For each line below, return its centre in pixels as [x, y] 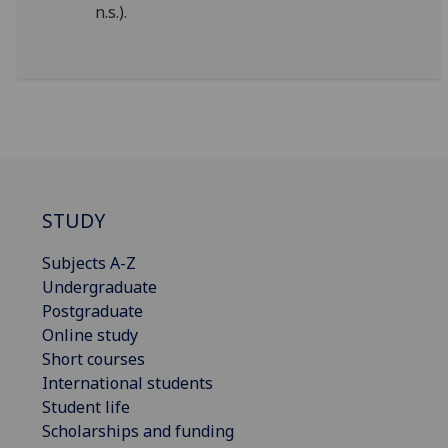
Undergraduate [99, 286]
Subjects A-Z [89, 262]
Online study [90, 334]
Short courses [93, 358]
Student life [86, 406]
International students [127, 382]
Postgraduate [92, 310]
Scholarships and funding [138, 430]
